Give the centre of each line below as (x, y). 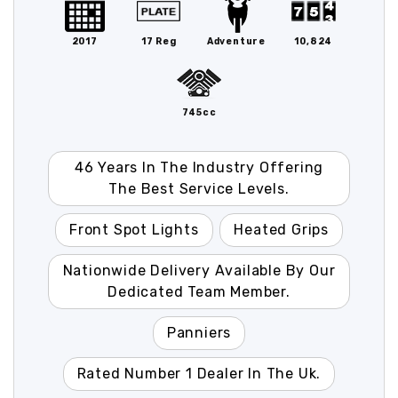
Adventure (236, 41)
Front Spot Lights (134, 229)
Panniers (199, 332)
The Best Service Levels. (199, 188)
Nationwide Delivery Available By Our (199, 270)
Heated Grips (282, 229)
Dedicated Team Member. (199, 291)
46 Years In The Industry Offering (199, 167)
